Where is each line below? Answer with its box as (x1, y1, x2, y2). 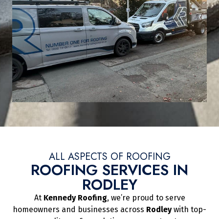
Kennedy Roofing (43, 193, 107, 202)
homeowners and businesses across (13, 204, 146, 214)
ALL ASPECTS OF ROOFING (48, 149, 171, 164)
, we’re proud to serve (107, 193, 185, 202)
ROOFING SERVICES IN (31, 159, 188, 180)
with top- (172, 204, 206, 214)
